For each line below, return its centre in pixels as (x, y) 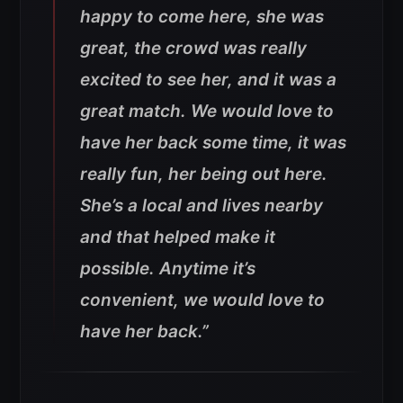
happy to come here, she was (202, 16)
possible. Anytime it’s (168, 268)
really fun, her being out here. (204, 174)
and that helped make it (178, 237)
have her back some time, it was (213, 142)
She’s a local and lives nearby (201, 205)
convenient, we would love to (202, 300)
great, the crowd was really (193, 48)
